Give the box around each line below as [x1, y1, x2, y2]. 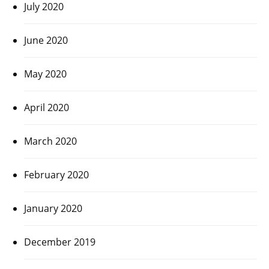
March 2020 [24, 134, 77, 148]
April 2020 [24, 100, 69, 114]
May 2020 [24, 67, 67, 80]
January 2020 [24, 201, 82, 215]
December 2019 [24, 235, 95, 249]
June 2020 [24, 33, 68, 47]
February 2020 [24, 168, 89, 181]
